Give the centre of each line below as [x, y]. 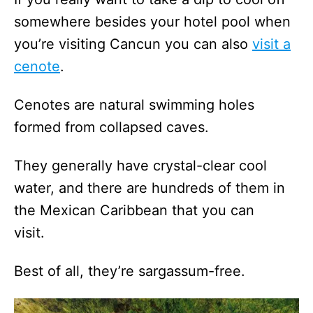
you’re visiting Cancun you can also [133, 44]
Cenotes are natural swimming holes [134, 104]
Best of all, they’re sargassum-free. [132, 271]
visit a [271, 44]
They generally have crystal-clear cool [140, 165]
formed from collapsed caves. [118, 127]
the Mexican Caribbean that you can [134, 210]
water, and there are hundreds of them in [150, 188]
